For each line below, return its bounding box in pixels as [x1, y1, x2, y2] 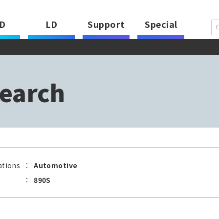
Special [145, 18, 177, 31]
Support [88, 18, 125, 31]
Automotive [34, 160, 78, 170]
